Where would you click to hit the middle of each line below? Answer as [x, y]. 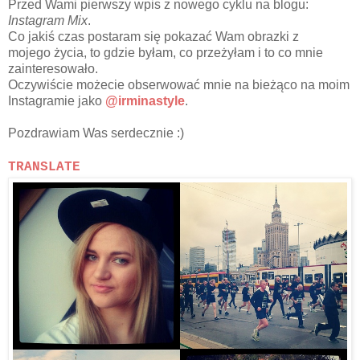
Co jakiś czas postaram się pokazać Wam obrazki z [153, 36]
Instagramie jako [57, 100]
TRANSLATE [44, 167]
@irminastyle [145, 100]
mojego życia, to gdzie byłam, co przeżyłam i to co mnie [166, 52]
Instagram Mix [48, 20]
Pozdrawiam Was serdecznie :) [96, 133]
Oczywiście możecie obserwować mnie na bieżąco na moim [179, 84]
